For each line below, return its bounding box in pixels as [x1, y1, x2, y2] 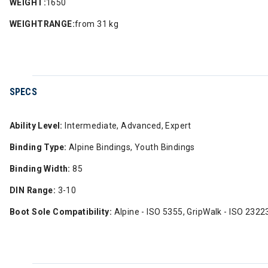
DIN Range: [10, 185, 56, 195]
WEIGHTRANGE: [10, 19, 75, 29]
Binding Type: [10, 142, 67, 152]
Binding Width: [10, 164, 71, 173]
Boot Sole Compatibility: [10, 207, 112, 217]
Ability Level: [10, 121, 63, 130]
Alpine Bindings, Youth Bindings [66, 142, 195, 152]
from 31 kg [75, 19, 119, 29]
